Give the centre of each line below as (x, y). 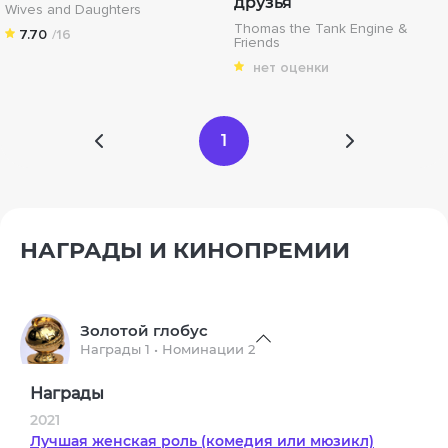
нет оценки (291, 67)
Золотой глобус (144, 330)
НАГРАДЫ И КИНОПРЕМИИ (185, 250)
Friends (257, 42)
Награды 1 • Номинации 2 (167, 349)
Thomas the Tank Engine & (321, 28)
